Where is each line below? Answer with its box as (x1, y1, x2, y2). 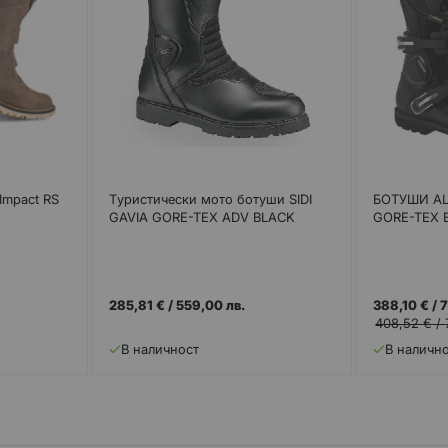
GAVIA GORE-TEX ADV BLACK (108, 208, 295, 225)
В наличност (120, 341, 199, 358)
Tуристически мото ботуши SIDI (108, 190, 312, 207)
